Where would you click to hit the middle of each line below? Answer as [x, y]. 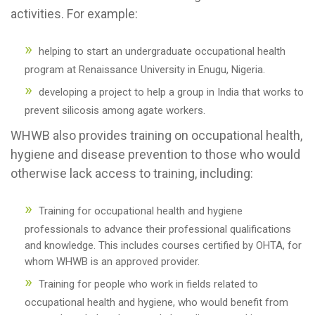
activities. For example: [74, 14]
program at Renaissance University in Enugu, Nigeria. [145, 70]
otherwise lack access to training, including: [132, 173]
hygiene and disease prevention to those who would [155, 154]
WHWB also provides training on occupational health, [156, 135]
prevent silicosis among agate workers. [115, 110]
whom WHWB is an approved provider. [112, 262]
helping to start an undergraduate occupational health [162, 51]
